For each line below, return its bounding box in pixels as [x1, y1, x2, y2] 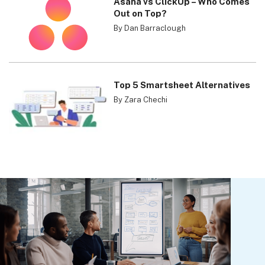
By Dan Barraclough [114, 23, 186, 33]
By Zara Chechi [114, 95, 168, 104]
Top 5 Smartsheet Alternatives [114, 79, 251, 90]
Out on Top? [114, 8, 167, 18]
